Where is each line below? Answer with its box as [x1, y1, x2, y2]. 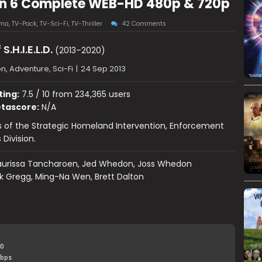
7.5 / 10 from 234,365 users [19, 88, 130, 100]
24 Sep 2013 [80, 63, 126, 74]
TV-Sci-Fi [39, 19, 68, 28]
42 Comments [122, 19, 166, 28]
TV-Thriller [71, 19, 102, 28]
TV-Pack [11, 19, 37, 28]
